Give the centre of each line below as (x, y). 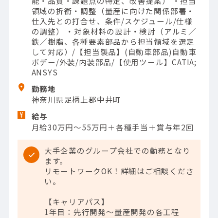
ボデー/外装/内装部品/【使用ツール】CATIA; (114, 62)
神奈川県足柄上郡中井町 (76, 100)
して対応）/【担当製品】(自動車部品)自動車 (114, 51)
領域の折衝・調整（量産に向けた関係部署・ (113, 10)
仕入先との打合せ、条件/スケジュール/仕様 (112, 21)
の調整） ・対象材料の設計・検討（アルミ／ (114, 31)
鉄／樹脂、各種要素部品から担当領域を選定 (113, 41)
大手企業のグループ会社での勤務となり (117, 151)
